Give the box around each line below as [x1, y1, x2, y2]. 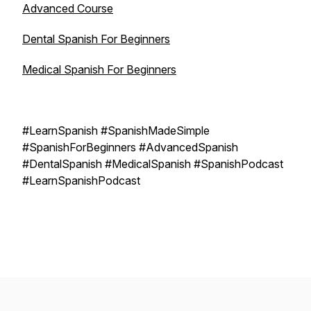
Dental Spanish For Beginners [22, 32, 170, 46]
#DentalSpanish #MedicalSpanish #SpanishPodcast [22, 157, 283, 171]
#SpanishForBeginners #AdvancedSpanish [22, 140, 238, 154]
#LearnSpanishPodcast [22, 174, 140, 187]
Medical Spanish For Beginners [22, 62, 176, 76]
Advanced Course [22, 1, 113, 15]
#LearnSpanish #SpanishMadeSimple [22, 124, 210, 137]
